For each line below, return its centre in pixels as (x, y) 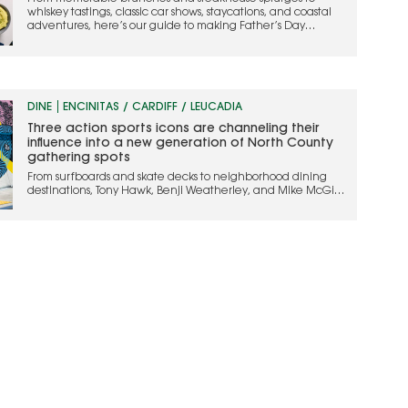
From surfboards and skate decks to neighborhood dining (178, 178)
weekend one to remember (101, 40)
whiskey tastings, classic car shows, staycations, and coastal (180, 12)
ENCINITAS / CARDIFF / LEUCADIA (153, 107)
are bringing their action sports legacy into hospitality (167, 205)
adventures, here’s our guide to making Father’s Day (167, 26)
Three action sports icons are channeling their (174, 129)
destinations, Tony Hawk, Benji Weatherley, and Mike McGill (184, 191)
